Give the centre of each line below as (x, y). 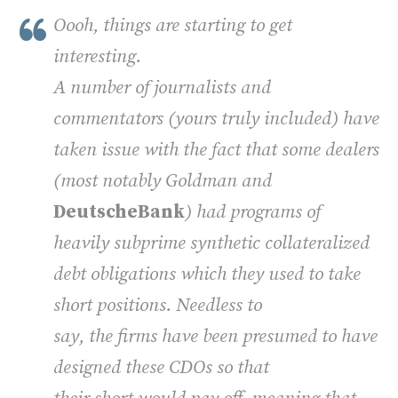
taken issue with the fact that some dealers (216, 150)
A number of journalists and (162, 88)
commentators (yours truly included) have (216, 119)
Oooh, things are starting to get (173, 25)
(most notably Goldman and (163, 181)
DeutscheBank (119, 212)
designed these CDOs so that (161, 367)
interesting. (97, 56)
